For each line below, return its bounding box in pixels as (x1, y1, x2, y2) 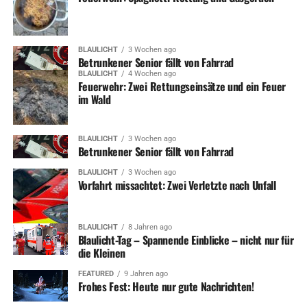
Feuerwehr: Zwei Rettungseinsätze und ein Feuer (77, 77, 286, 95)
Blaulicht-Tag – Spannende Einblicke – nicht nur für (77, 232, 294, 249)
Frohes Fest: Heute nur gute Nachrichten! (77, 278, 254, 295)
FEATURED (77, 269, 114, 279)
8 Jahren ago (127, 223, 172, 232)
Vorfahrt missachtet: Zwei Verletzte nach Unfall (77, 177, 276, 194)
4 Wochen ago (127, 69, 176, 78)
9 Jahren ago (123, 269, 168, 279)
